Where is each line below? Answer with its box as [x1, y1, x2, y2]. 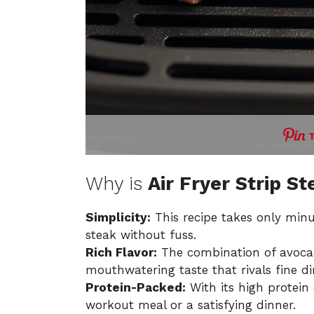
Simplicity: [86, 210, 151, 225]
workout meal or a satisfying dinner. [86, 298, 296, 313]
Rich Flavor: [86, 245, 157, 260]
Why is [86, 172, 148, 196]
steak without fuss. [86, 228, 196, 243]
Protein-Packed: [86, 280, 186, 295]
